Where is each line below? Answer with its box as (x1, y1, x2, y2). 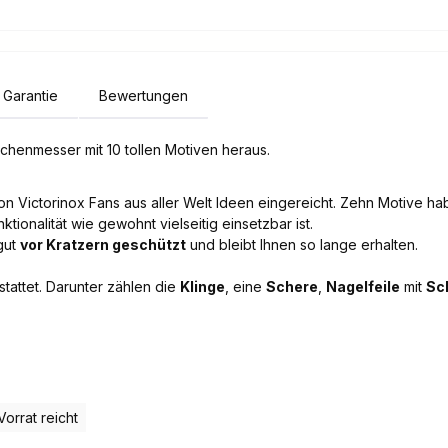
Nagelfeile (326, 278, 400, 296)
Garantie (3, 87, 58, 105)
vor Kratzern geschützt (20, 236, 186, 254)
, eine (225, 278, 266, 296)
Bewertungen (99, 87, 188, 105)
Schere (266, 278, 318, 296)
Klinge (180, 278, 225, 296)
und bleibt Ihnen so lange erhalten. (186, 236, 418, 254)
